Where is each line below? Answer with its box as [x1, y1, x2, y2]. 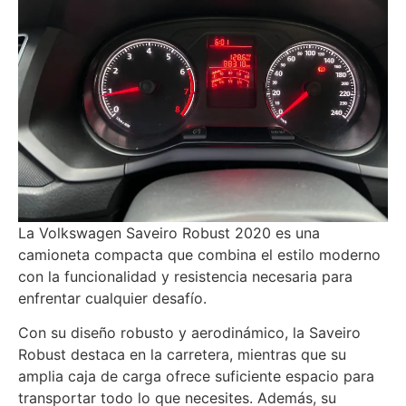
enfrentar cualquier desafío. [18, 289, 207, 307]
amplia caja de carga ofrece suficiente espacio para [18, 367, 374, 386]
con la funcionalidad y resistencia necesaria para [18, 267, 353, 285]
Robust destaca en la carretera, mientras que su [18, 345, 346, 364]
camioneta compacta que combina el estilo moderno [18, 246, 381, 264]
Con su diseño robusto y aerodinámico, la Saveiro [18, 324, 361, 343]
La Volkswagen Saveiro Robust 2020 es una [18, 224, 320, 242]
